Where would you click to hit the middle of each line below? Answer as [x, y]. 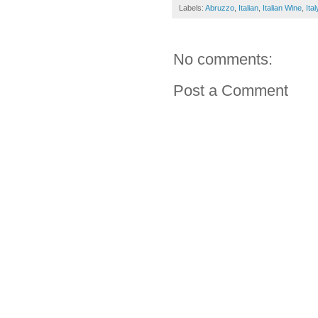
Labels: [192, 8]
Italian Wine [282, 8]
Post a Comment [231, 91]
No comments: [223, 60]
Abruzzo [220, 8]
